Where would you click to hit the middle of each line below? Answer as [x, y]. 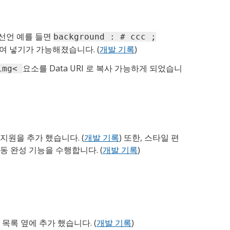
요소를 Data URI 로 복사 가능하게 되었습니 [102, 69]
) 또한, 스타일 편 [149, 138]
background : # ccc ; [105, 37]
